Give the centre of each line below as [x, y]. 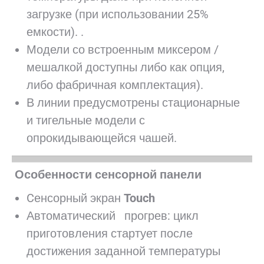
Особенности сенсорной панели [108, 174]
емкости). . [55, 32]
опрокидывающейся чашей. [102, 138]
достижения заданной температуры [123, 251]
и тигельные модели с [86, 120]
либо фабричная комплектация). [115, 85]
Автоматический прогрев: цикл [113, 216]
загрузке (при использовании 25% [118, 14]
